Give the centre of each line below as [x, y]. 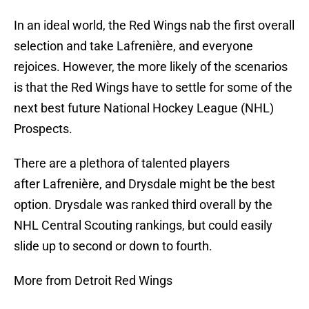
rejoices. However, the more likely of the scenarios [151, 67]
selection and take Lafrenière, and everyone [133, 46]
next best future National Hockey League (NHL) [144, 108]
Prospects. [43, 129]
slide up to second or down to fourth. [113, 246]
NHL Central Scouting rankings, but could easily [143, 226]
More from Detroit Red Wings [93, 281]
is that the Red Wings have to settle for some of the [153, 88]
